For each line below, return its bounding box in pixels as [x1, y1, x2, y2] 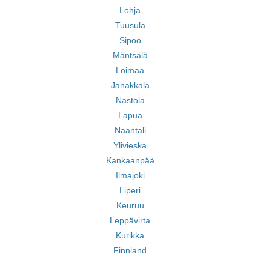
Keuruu [116, 201, 144, 210]
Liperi [119, 186, 141, 195]
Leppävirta [110, 216, 150, 225]
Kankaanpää [106, 156, 154, 165]
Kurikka [116, 231, 144, 240]
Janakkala [110, 80, 150, 90]
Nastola [115, 95, 145, 105]
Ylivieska [113, 141, 147, 150]
